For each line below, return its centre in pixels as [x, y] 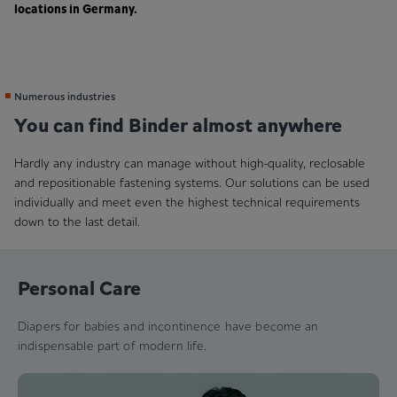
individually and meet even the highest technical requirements [187, 202]
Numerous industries [65, 96]
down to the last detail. [77, 221]
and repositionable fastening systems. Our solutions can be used [192, 182]
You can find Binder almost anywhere [178, 124]
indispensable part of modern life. [113, 345]
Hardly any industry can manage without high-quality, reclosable [190, 163]
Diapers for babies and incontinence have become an [168, 326]
